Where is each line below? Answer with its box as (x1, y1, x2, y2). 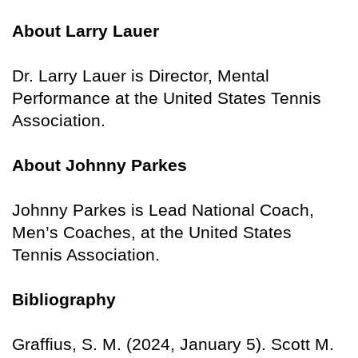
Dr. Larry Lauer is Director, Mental (12, 66, 269, 86)
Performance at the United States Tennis (12, 89, 321, 108)
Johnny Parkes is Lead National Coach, (12, 201, 314, 220)
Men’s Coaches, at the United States (12, 223, 292, 242)
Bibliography (12, 290, 116, 309)
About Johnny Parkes (12, 156, 187, 175)
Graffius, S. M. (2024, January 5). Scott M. (12, 335, 334, 354)
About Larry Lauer (12, 22, 159, 41)
